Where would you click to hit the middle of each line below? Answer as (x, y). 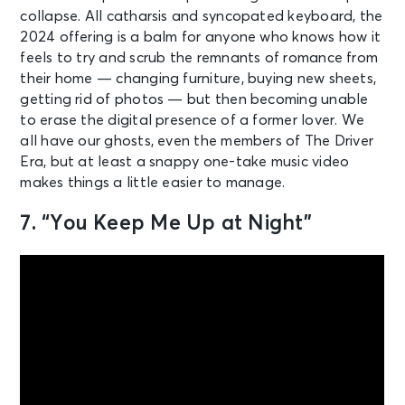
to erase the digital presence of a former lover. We (193, 121)
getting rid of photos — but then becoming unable (194, 100)
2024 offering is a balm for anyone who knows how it (201, 38)
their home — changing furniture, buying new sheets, (198, 79)
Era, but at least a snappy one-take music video (185, 162)
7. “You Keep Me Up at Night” (166, 224)
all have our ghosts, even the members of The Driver (197, 141)
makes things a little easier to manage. (153, 183)
